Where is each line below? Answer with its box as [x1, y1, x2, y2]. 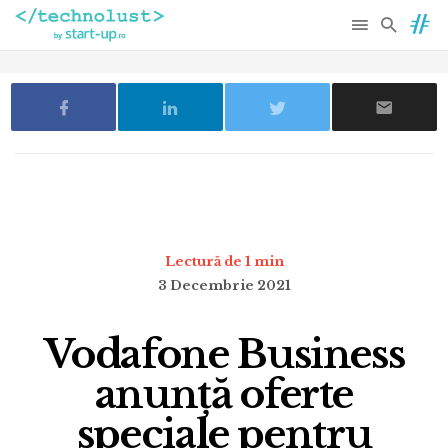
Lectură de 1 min [164, 252, 284, 270]
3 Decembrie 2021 [157, 276, 291, 294]
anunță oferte [94, 370, 354, 420]
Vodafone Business [43, 330, 405, 380]
